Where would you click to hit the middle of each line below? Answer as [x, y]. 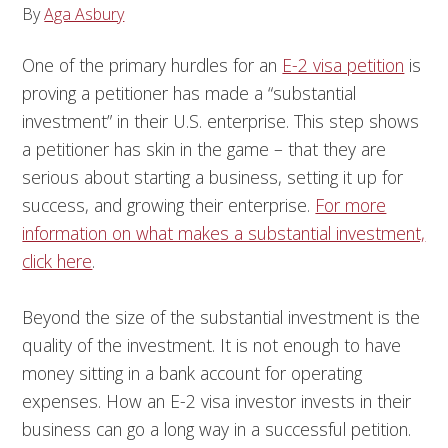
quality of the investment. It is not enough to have [212, 345]
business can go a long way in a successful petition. [217, 429]
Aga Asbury [84, 14]
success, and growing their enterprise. [169, 205]
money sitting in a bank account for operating [192, 373]
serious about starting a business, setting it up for [213, 177]
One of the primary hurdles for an [152, 65]
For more [351, 205]
